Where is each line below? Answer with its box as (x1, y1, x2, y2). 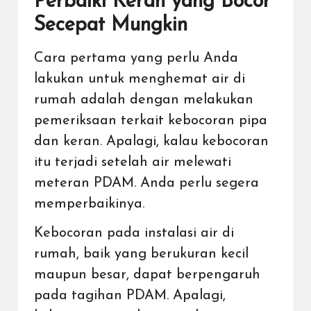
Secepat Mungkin (34, 15, 187, 36)
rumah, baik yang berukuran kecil (34, 246, 249, 261)
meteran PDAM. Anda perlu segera (34, 176, 259, 190)
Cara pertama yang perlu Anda (34, 51, 238, 65)
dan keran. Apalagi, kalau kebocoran (34, 134, 269, 149)
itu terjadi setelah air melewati (34, 155, 231, 169)
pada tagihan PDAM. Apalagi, (34, 288, 226, 303)
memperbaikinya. (34, 196, 149, 211)
